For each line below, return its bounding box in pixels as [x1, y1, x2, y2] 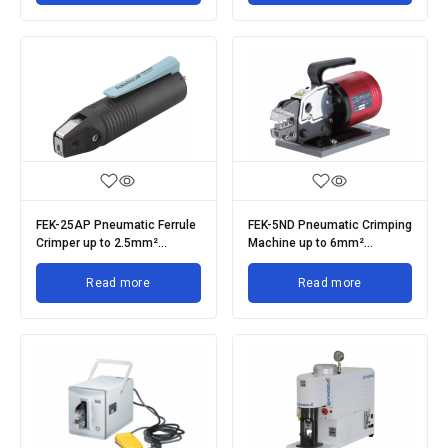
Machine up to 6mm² [247, 235, 364, 250]
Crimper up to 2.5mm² [36, 235, 158, 250]
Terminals [247, 253, 303, 268]
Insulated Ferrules [36, 253, 136, 268]
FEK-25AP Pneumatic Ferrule [36, 217, 196, 232]
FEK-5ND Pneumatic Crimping [247, 217, 412, 232]
